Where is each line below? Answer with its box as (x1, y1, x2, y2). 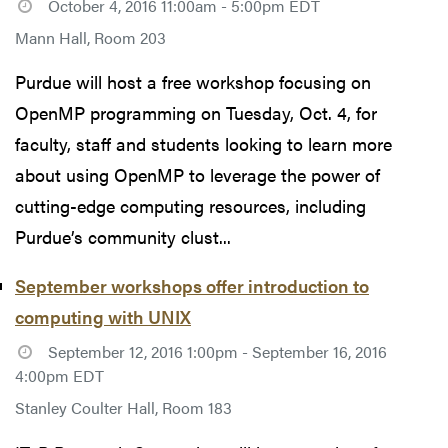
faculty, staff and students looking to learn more (15, 131, 392, 157)
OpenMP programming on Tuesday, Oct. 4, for (15, 100, 377, 126)
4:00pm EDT (15, 364, 104, 388)
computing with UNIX (15, 304, 191, 330)
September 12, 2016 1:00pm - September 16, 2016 (47, 340, 387, 364)
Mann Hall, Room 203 (15, 25, 166, 49)
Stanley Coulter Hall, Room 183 (15, 396, 232, 420)
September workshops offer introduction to (15, 273, 369, 299)
